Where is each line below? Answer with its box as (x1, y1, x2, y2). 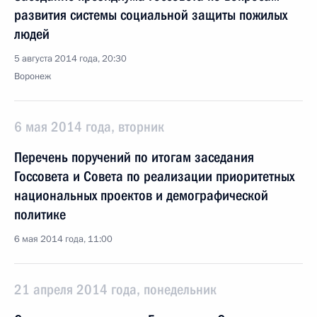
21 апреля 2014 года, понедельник (14, 281, 217, 298)
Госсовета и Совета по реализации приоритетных (14, 168, 294, 185)
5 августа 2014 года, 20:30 (14, 52, 127, 65)
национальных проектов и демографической (14, 187, 268, 204)
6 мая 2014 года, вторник (14, 118, 164, 135)
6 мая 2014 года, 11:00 (14, 233, 113, 246)
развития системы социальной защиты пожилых (14, 6, 287, 23)
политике (14, 206, 66, 223)
